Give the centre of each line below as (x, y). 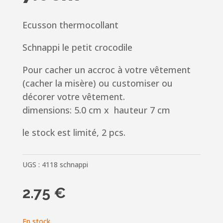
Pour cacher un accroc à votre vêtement (106, 70)
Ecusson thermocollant (70, 25)
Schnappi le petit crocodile (77, 48)
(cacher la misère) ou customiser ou (97, 83)
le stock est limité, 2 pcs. (74, 133)
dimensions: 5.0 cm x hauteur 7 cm (96, 110)
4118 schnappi (65, 165)
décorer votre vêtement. (73, 97)
